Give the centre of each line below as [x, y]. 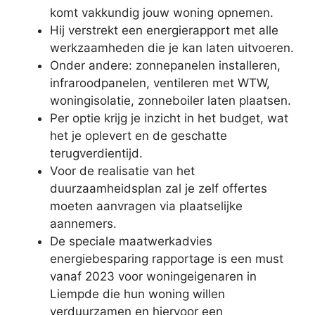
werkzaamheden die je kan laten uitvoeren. [172, 48]
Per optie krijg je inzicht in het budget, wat [169, 118]
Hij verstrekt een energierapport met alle [164, 31]
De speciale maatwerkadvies [131, 242]
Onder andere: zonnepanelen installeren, [165, 66]
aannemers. [83, 224]
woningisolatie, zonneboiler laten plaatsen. [171, 101]
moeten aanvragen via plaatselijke [146, 206]
